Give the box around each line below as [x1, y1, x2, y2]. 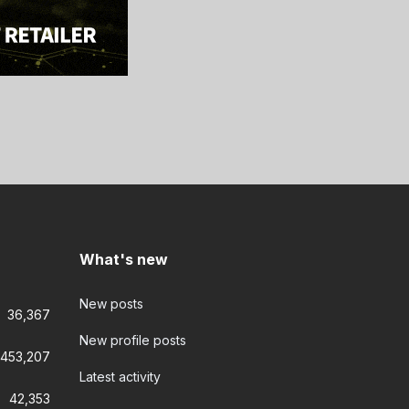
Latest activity [79, 369, 161, 384]
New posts [79, 296, 143, 311]
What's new [79, 250, 168, 268]
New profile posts [79, 332, 186, 348]
